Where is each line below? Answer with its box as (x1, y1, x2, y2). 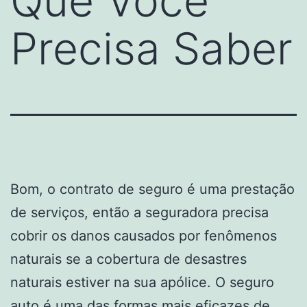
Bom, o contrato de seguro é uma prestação (10, 180, 295, 197)
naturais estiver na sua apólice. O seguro (10, 273, 274, 291)
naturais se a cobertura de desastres (10, 250, 247, 267)
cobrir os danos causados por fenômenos (10, 227, 277, 244)
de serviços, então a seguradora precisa (10, 204, 269, 221)
